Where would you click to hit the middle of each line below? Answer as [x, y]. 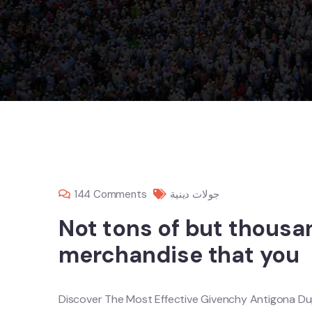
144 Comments [110, 194]
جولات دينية [195, 194]
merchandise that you [179, 255]
